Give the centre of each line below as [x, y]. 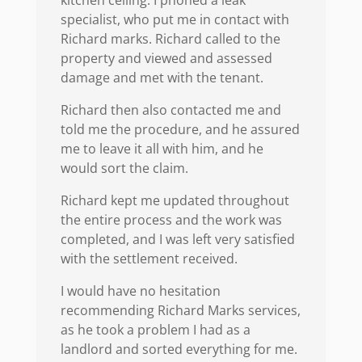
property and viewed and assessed [166, 59]
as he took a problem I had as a [155, 330]
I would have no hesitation [140, 291]
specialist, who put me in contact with [175, 20]
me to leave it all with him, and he [162, 149]
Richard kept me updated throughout [175, 201]
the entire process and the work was [171, 220]
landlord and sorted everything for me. [179, 349]
